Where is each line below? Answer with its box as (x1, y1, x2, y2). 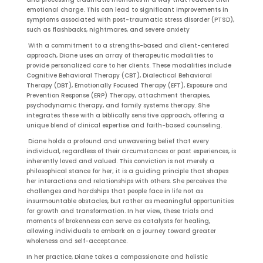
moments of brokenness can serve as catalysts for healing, (26, 216, 210, 225)
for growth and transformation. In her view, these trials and (26, 206, 214, 215)
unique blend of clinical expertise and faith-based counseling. (26, 120, 222, 130)
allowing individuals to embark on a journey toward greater (26, 226, 216, 235)
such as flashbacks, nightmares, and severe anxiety (26, 25, 190, 34)
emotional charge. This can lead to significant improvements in (26, 5, 228, 14)
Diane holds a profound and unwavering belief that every (26, 136, 209, 146)
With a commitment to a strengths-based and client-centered (26, 41, 229, 50)
